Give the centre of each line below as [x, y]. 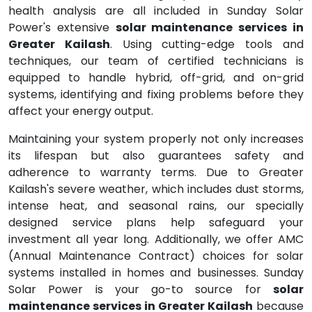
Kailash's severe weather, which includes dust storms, [156, 189]
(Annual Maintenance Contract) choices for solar [156, 256]
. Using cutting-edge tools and [207, 44]
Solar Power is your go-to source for [141, 289]
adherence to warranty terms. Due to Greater [156, 172]
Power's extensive [62, 28]
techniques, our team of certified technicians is [156, 61]
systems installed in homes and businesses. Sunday [156, 273]
